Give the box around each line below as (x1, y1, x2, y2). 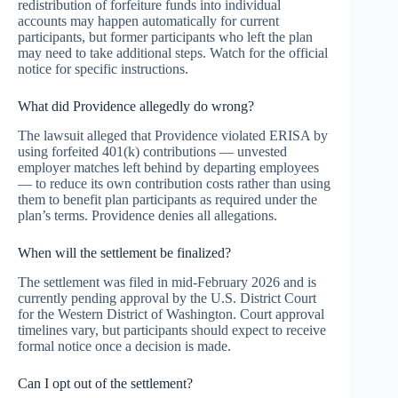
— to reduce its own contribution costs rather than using (18, 176, 330, 192)
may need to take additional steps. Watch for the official (18, 45, 328, 61)
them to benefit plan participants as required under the (18, 192, 317, 208)
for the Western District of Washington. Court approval (18, 306, 324, 322)
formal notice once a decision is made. (18, 338, 231, 354)
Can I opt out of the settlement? (18, 375, 193, 391)
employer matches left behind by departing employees (18, 160, 319, 176)
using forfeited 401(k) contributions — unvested (18, 144, 287, 160)
